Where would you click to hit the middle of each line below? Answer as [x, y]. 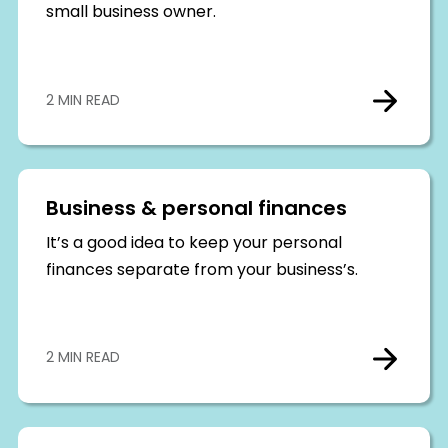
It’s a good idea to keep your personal [193, 244]
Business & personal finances [196, 210]
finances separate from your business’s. [201, 271]
